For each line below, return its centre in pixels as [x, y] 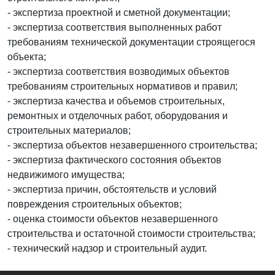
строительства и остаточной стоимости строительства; [131, 233]
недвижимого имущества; [66, 174]
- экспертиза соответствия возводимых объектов [118, 71]
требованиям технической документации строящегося [131, 42]
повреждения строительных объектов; [95, 204]
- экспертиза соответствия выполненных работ [114, 27]
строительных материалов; [69, 130]
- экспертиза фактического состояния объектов [114, 160]
